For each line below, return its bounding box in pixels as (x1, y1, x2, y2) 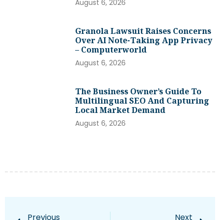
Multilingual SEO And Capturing (75, 95, 210, 106)
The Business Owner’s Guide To (75, 85, 202, 97)
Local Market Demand (75, 104, 166, 115)
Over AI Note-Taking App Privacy (75, 34, 213, 46)
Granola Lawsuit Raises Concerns (75, 25, 212, 36)
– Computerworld (75, 44, 147, 55)
